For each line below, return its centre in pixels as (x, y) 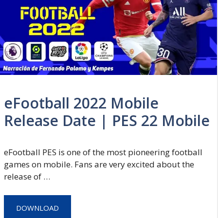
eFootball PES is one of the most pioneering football (103, 152)
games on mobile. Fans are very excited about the (99, 164)
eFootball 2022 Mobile (81, 103)
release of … (27, 177)
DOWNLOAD (37, 208)
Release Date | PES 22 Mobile (107, 121)
